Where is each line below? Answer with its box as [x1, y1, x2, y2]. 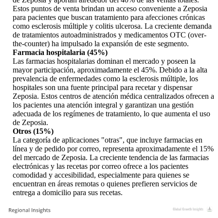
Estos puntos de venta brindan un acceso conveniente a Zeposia [13, 4, 207, 13]
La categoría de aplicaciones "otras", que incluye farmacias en [13, 136, 202, 145]
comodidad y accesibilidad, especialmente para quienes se [13, 171, 189, 180]
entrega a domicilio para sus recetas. [13, 188, 123, 197]
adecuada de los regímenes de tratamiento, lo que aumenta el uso [13, 109, 210, 118]
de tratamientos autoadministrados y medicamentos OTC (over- [13, 31, 206, 39]
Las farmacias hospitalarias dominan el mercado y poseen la [13, 57, 196, 66]
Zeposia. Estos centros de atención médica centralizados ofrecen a [13, 92, 214, 101]
